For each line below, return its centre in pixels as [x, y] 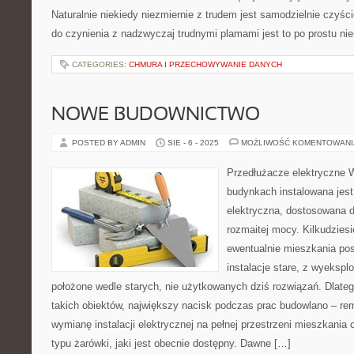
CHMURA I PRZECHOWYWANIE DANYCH [205, 64]
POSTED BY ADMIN [110, 143]
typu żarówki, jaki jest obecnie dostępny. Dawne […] [171, 343]
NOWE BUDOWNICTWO [156, 115]
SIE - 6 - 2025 [193, 143]
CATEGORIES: [100, 64]
